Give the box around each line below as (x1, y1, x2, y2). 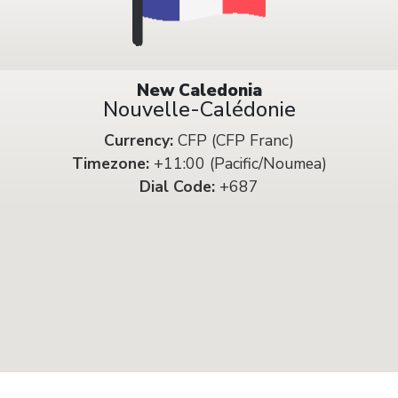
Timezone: (71, 152, 149, 174)
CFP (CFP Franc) (173, 129, 294, 151)
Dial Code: (139, 175, 215, 197)
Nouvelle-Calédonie (102, 94, 296, 123)
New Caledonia (136, 78, 262, 102)
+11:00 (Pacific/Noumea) (148, 152, 327, 174)
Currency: (104, 129, 173, 151)
